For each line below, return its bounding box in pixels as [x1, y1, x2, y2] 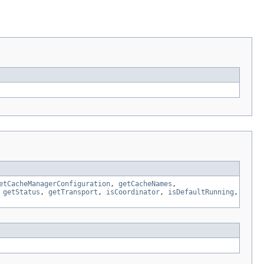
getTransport [48, 187, 98, 196]
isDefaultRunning [168, 187, 234, 196]
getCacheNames [118, 179, 172, 188]
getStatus [3, 187, 40, 196]
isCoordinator [106, 187, 160, 196]
